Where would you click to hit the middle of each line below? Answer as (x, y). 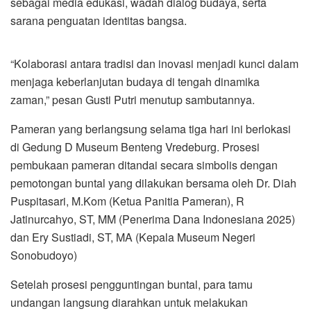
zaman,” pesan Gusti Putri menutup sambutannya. (133, 99)
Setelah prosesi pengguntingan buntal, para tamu (132, 284)
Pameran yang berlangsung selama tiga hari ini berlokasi (151, 128)
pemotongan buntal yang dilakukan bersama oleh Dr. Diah (153, 183)
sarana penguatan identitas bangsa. (99, 20)
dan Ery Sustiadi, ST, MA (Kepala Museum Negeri (133, 237)
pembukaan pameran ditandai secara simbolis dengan (144, 165)
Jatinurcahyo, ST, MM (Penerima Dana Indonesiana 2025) (153, 219)
